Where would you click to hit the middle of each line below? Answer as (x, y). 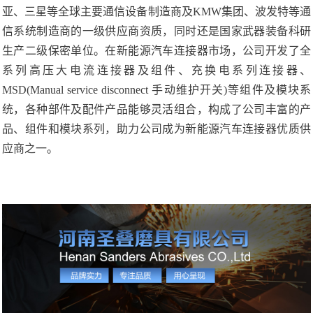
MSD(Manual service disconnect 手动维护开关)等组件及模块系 (156, 90)
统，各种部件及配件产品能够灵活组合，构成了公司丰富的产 (156, 110)
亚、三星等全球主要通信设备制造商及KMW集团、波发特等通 (156, 12)
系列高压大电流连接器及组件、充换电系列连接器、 (156, 71)
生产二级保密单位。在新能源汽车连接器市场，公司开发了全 (156, 51)
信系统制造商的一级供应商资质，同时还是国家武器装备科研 (156, 31)
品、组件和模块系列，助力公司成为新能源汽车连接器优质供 (156, 129)
